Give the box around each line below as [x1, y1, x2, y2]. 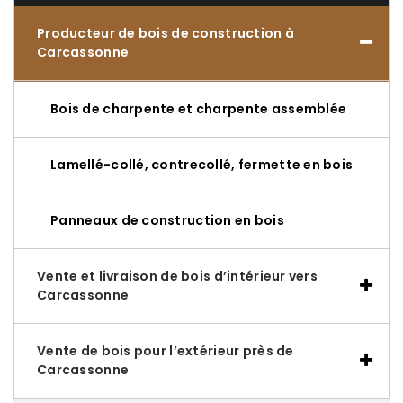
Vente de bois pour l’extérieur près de [37, 342, 294, 361]
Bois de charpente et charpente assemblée [50, 100, 347, 119]
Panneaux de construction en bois [50, 211, 284, 230]
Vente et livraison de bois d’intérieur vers [37, 267, 318, 286]
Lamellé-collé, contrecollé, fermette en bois [50, 156, 354, 175]
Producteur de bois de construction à [37, 24, 295, 43]
